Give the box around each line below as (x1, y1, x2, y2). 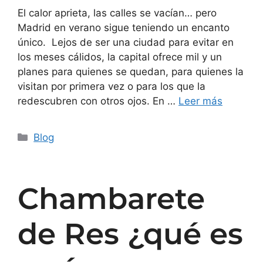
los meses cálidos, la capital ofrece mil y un (18, 51, 222, 63)
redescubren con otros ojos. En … (18, 95, 178, 107)
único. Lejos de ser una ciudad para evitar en (18, 36, 234, 49)
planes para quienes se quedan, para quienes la (18, 66, 244, 78)
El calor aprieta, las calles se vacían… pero (18, 7, 217, 19)
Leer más (178, 95, 222, 107)
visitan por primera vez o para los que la (18, 80, 205, 93)
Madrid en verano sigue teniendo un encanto (18, 22, 230, 34)
